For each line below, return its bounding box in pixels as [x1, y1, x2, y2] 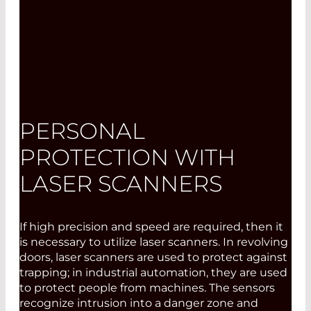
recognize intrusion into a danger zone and [19, 296, 258, 310]
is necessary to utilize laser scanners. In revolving [19, 235, 288, 249]
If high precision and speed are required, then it [19, 220, 283, 233]
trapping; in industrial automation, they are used [19, 266, 287, 279]
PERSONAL [19, 117, 145, 144]
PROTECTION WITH [19, 144, 235, 171]
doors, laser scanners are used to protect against [19, 251, 287, 264]
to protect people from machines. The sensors [19, 281, 275, 294]
